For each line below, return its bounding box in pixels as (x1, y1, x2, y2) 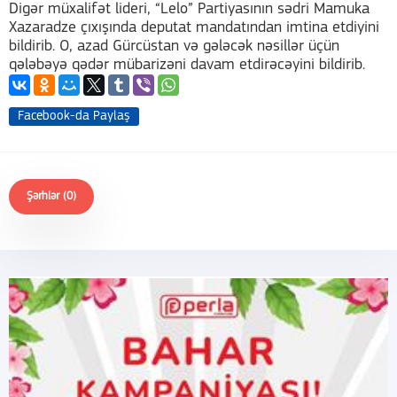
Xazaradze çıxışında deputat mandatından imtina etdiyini (9, 19, 379, 37)
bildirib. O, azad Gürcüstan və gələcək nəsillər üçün (9, 38, 339, 56)
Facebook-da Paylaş (18, 110, 130, 124)
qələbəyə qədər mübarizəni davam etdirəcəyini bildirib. (9, 57, 365, 74)
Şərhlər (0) (27, 191, 76, 203)
